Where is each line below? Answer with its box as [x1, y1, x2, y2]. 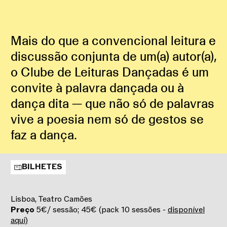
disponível [167, 204, 205, 215]
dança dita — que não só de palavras [10, 96, 214, 111]
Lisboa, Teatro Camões [10, 194, 92, 205]
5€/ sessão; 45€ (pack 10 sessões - [36, 204, 168, 215]
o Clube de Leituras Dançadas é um [10, 65, 209, 80]
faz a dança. [10, 128, 77, 143]
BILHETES [21, 162, 62, 173]
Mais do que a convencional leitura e [10, 33, 216, 49]
